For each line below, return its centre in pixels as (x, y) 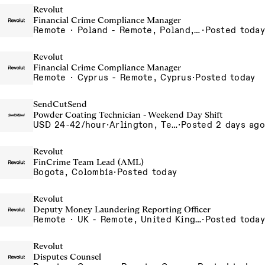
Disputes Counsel (67, 257)
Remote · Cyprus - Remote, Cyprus (112, 77)
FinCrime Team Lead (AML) (88, 162)
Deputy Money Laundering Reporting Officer (122, 209)
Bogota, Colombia (73, 172)
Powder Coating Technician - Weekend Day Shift (128, 115)
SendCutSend (60, 104)
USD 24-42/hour (70, 125)
